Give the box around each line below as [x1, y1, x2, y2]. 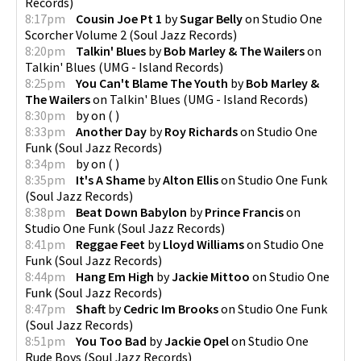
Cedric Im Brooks [123, 300, 218, 317]
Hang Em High [76, 268, 154, 284]
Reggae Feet [76, 235, 145, 252]
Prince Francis [205, 203, 284, 220]
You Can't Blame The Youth [76, 74, 228, 91]
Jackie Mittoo [172, 268, 250, 284]
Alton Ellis [163, 171, 218, 188]
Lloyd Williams [163, 235, 244, 252]
